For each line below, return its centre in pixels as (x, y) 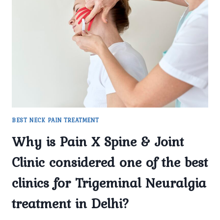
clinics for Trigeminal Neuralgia (109, 182)
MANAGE (68, 51)
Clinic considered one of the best (110, 162)
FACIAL (64, 72)
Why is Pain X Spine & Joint (98, 141)
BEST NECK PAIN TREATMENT (55, 120)
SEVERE (65, 62)
